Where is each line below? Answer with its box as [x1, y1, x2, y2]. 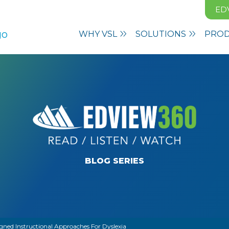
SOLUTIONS [135, 29, 188, 39]
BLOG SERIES [85, 155, 144, 166]
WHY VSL [79, 29, 119, 39]
